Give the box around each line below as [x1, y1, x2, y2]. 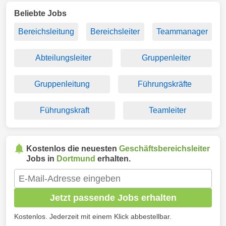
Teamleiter [149, 106, 186, 115]
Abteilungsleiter [35, 53, 91, 62]
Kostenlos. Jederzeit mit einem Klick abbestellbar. [14, 212, 172, 220]
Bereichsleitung [18, 27, 75, 36]
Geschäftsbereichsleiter [119, 144, 210, 153]
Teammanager [156, 27, 208, 36]
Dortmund [56, 154, 95, 163]
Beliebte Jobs [14, 9, 67, 18]
